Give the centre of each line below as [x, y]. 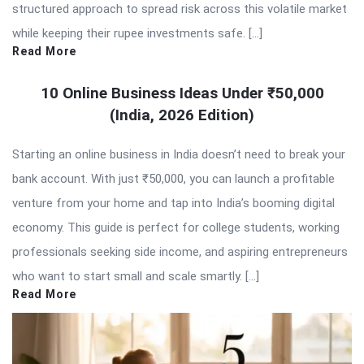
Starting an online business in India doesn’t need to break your [179, 155]
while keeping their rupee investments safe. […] [137, 34]
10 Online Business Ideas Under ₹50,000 [182, 93]
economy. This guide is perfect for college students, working [176, 228]
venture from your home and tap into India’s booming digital [173, 204]
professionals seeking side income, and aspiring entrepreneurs [180, 252]
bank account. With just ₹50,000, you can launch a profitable [173, 179]
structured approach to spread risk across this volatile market [180, 9]
